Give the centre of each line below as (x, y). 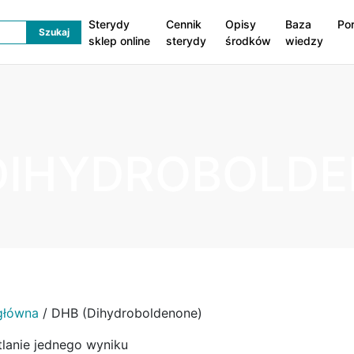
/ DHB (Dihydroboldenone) (121, 313)
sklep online (119, 40)
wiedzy (305, 40)
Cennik (183, 24)
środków (249, 40)
